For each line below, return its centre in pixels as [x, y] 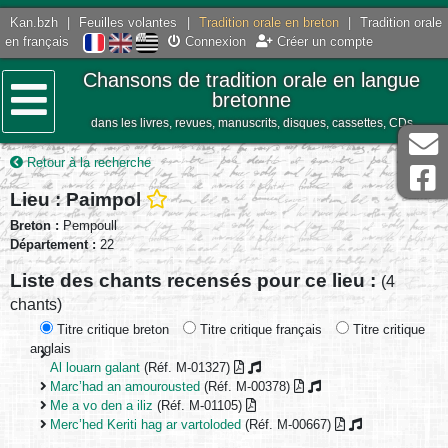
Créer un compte [322, 42]
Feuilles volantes [128, 23]
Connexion [213, 42]
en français [37, 42]
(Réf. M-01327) [187, 368]
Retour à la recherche [87, 163]
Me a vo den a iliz [101, 406]
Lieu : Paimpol [78, 198]
